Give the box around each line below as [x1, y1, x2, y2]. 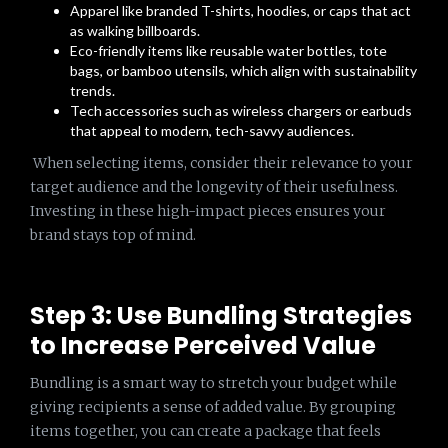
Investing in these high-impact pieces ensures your [30, 202, 386, 220]
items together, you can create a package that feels [30, 422, 381, 440]
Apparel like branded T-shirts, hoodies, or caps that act [70, 2, 411, 19]
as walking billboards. [70, 22, 200, 39]
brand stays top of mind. [30, 226, 196, 244]
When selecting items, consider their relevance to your [30, 154, 413, 172]
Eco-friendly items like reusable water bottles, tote [70, 42, 387, 59]
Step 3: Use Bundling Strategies [30, 299, 412, 332]
